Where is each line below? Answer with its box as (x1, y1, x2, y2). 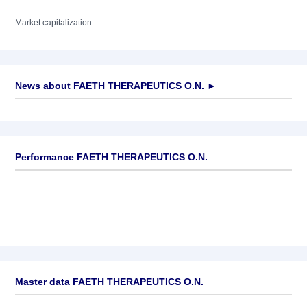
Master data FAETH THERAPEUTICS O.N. (15, 276, 204, 287)
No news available (15, 108, 84, 117)
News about (15, 80, 71, 91)
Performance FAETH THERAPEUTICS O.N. (15, 151, 208, 162)
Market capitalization (15, 18, 92, 27)
